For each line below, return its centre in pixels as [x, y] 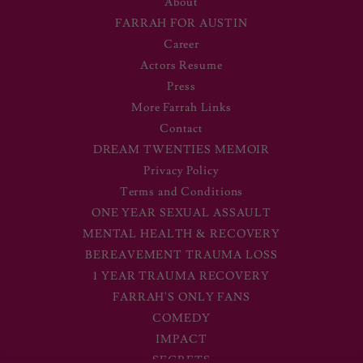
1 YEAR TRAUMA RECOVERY [181, 276]
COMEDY [181, 318]
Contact [181, 128]
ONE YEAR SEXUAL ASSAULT [181, 213]
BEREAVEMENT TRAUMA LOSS [181, 255]
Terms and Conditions [181, 192]
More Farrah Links [181, 107]
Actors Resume [181, 65]
